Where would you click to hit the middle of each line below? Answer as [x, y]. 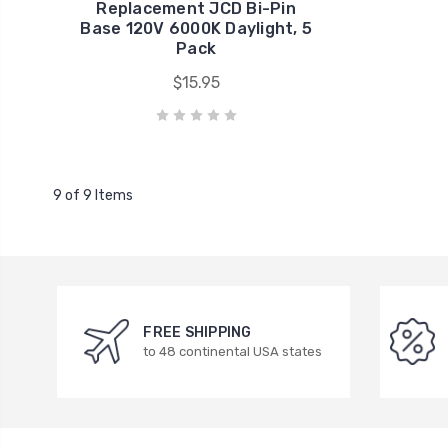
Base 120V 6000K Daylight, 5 [196, 28]
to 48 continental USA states [233, 351]
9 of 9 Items [92, 195]
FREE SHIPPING [197, 332]
